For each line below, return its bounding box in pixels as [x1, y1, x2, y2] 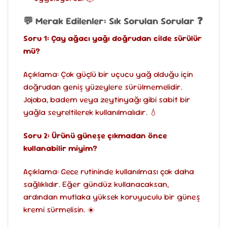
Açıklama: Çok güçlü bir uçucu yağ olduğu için [23, 69, 193, 80]
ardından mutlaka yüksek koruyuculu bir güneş [23, 191, 200, 202]
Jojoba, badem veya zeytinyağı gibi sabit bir [23, 94, 191, 105]
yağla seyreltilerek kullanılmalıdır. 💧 [23, 107, 158, 118]
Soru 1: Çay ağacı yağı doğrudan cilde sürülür [23, 33, 202, 44]
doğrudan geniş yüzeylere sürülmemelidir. [23, 82, 182, 93]
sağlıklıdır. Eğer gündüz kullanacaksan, [23, 178, 169, 190]
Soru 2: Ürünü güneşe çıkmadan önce [23, 130, 167, 141]
